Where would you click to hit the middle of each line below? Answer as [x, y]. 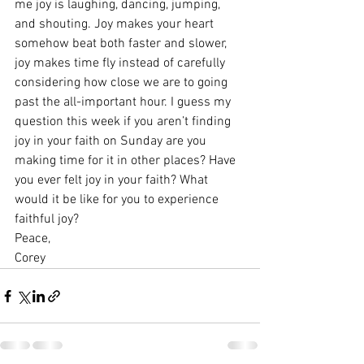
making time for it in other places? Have [127, 161]
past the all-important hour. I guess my [124, 103]
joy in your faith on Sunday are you [112, 142]
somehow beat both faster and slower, [122, 44]
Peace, [32, 239]
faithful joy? [47, 220]
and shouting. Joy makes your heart [116, 25]
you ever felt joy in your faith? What [113, 181]
